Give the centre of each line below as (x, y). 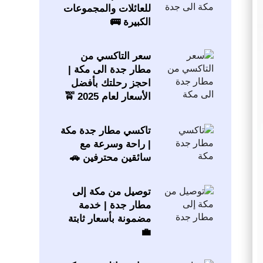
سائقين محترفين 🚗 (110, 158)
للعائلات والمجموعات (107, 9)
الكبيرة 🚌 (130, 22)
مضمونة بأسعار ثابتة (109, 219)
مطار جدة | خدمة (114, 205)
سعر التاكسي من (115, 56)
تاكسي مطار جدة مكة (105, 131)
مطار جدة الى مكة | (109, 70)
